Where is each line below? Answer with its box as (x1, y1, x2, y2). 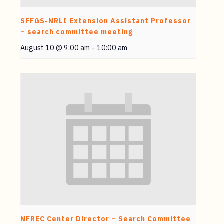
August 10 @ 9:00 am (20, 43, 90, 53)
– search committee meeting (20, 27, 133, 37)
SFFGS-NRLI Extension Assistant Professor (20, 16, 191, 26)
